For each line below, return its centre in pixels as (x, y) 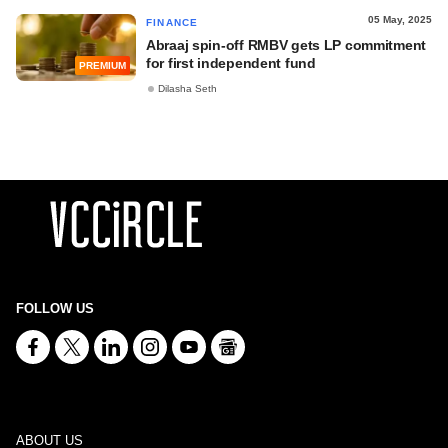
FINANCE (172, 22)
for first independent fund (231, 63)
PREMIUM (102, 66)
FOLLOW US (55, 308)
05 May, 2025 (400, 19)
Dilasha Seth (187, 89)
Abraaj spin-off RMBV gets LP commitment (286, 45)
